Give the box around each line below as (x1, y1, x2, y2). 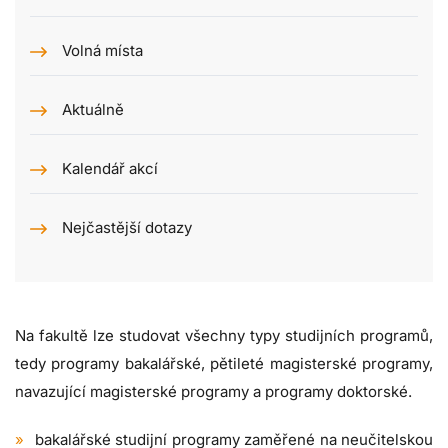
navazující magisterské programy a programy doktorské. (15, 382, 412, 402)
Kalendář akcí (62, 159, 158, 179)
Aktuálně (62, 100, 124, 120)
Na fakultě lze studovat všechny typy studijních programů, (15, 326, 433, 346)
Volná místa (62, 41, 143, 61)
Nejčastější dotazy (62, 218, 192, 238)
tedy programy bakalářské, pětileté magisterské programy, (15, 354, 433, 374)
